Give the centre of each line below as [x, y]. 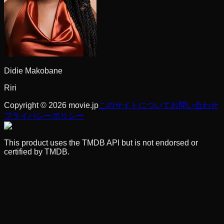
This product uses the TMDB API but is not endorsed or [101, 142]
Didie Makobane [33, 70]
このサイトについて [134, 105]
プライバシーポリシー [44, 115]
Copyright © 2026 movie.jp [51, 105]
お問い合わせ [194, 105]
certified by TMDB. [37, 151]
